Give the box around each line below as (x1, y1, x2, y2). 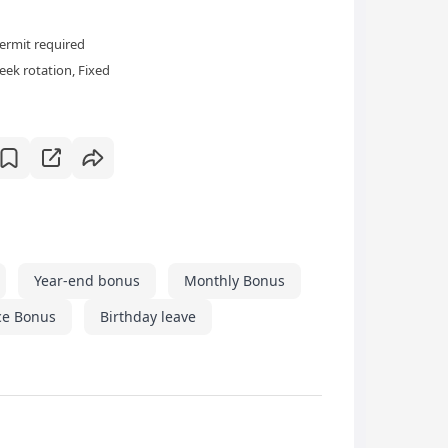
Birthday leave (100, 307, 196, 327)
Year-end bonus (34, 271, 140, 291)
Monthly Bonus (184, 271, 285, 291)
